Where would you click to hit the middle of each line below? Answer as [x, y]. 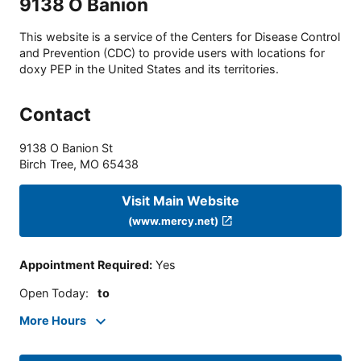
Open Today [52, 293]
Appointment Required [84, 265]
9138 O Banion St [66, 148]
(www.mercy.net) [174, 220]
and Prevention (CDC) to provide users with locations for [172, 53]
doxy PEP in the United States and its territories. [149, 69]
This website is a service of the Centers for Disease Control [180, 37]
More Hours [53, 321]
